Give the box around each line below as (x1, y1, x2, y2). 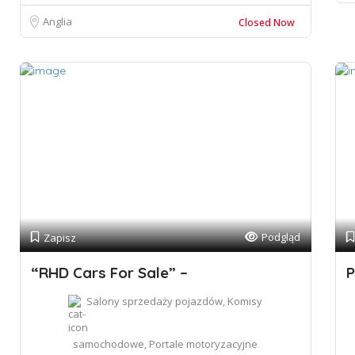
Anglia (43, 14, 72, 29)
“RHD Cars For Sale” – (31, 263, 188, 282)
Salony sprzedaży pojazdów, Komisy (86, 294, 263, 308)
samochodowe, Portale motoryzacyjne (73, 337, 258, 351)
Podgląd (261, 230, 300, 244)
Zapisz (44, 231, 76, 245)
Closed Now (238, 16, 295, 29)
